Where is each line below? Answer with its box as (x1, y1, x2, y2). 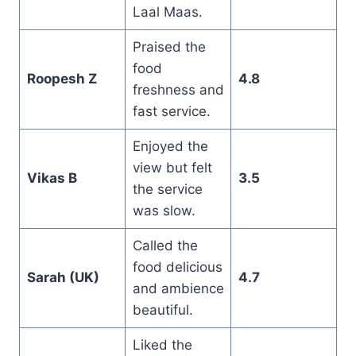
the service (132, 180, 203, 197)
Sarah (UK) (26, 269, 99, 285)
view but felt (132, 159, 212, 176)
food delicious (132, 258, 222, 275)
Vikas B (26, 169, 77, 186)
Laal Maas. (132, 3, 203, 20)
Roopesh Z (26, 70, 97, 87)
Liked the (132, 336, 192, 353)
